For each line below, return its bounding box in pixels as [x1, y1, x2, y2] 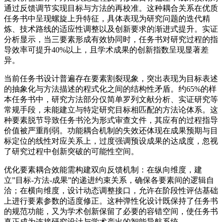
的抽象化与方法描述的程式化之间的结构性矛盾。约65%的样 [4, 84, 217, 93]
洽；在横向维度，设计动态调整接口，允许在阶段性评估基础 [4, 186, 218, 195]
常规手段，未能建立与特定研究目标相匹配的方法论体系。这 [4, 105, 218, 114]
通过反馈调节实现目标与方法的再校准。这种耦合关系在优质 [4, 3, 218, 12]
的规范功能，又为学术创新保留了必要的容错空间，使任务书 [4, 207, 218, 216]
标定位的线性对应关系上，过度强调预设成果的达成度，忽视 [4, 136, 218, 145]
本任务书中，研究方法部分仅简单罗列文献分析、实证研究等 [4, 95, 218, 104]
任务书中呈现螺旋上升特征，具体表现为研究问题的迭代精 [4, 14, 210, 23]
